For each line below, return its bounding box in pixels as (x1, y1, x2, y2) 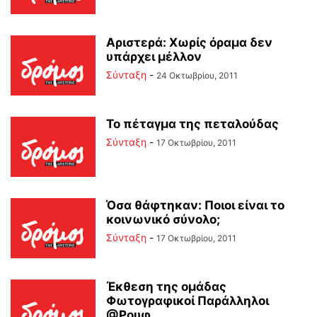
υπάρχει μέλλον (106, 50, 202, 64)
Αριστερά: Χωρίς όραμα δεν (106, 35, 272, 50)
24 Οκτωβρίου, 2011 (156, 70, 238, 81)
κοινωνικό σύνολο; (106, 212, 220, 226)
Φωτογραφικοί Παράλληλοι (106, 294, 269, 308)
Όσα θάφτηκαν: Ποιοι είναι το (106, 198, 284, 212)
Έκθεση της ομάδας (106, 279, 226, 294)
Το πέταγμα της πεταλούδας (106, 117, 279, 131)
